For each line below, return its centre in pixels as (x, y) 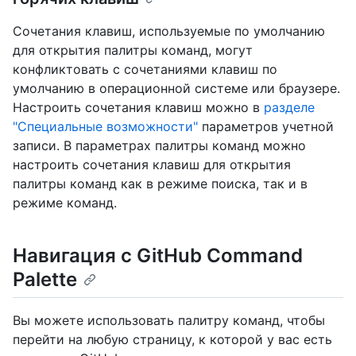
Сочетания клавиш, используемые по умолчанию (169, 31)
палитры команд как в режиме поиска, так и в (160, 184)
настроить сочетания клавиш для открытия (152, 165)
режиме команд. (65, 203)
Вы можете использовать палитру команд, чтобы (169, 321)
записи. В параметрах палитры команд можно (159, 146)
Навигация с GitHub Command (158, 256)
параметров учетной (266, 127)
